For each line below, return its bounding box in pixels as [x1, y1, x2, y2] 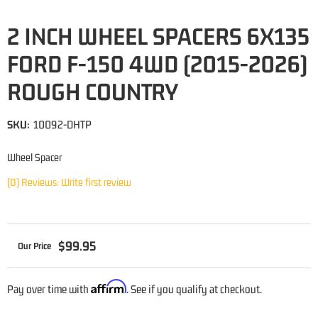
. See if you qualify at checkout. [126, 283, 262, 295]
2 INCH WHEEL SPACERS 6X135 [7, 22, 309, 50]
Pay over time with [7, 283, 91, 295]
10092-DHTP [33, 118, 92, 131]
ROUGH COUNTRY [7, 77, 179, 105]
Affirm [91, 279, 126, 294]
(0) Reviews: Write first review [7, 176, 131, 188]
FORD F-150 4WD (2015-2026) [7, 50, 307, 77]
